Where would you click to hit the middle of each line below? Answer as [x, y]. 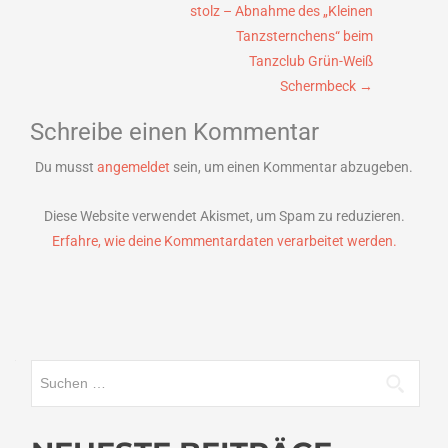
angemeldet [133, 167]
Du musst [66, 167]
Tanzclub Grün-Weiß [311, 61]
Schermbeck [319, 86]
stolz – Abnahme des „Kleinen [281, 11]
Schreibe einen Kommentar [174, 132]
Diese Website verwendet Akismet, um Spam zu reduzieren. [224, 216]
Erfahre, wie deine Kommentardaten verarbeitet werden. [224, 241]
